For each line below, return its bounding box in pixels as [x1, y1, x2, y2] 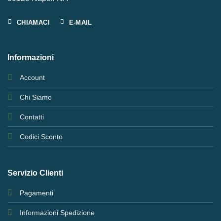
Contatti [19, 113, 44, 121]
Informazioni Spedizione [19, 208, 95, 217]
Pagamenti [19, 188, 53, 197]
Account [19, 74, 45, 82]
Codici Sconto [19, 133, 63, 141]
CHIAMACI [16, 18, 50, 26]
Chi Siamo [19, 93, 52, 102]
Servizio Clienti [7, 168, 63, 177]
